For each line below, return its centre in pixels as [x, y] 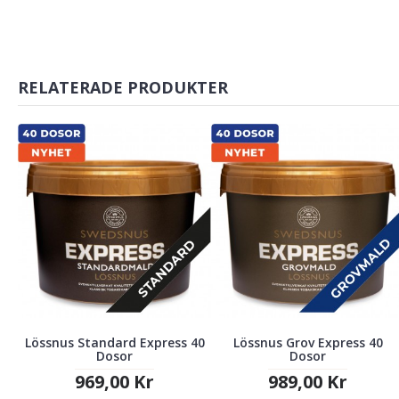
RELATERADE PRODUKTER [123, 88]
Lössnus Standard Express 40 [114, 342]
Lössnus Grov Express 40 [308, 342]
